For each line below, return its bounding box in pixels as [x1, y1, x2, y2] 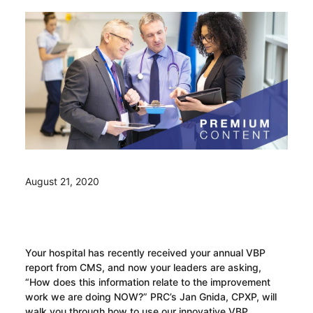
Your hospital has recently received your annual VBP [24, 246, 265, 259]
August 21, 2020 [24, 175, 99, 187]
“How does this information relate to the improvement [24, 275, 270, 288]
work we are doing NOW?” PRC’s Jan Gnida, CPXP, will [24, 290, 277, 303]
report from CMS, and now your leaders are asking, [24, 261, 261, 273]
